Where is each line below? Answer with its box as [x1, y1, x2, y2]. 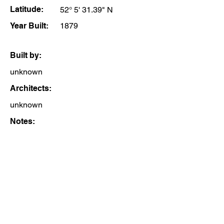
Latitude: [10, 4, 43, 14]
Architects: [10, 83, 51, 93]
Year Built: [10, 21, 48, 30]
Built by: [10, 50, 41, 60]
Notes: [10, 116, 35, 126]
